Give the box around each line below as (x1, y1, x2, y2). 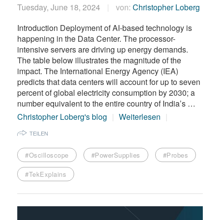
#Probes (163, 150, 188, 160)
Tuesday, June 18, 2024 (17, 1, 102, 13)
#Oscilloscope (25, 150, 69, 160)
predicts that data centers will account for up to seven (17, 76, 200, 87)
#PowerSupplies (91, 150, 140, 160)
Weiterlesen (119, 110, 161, 122)
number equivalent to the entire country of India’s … (17, 97, 195, 109)
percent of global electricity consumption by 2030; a (17, 86, 195, 98)
